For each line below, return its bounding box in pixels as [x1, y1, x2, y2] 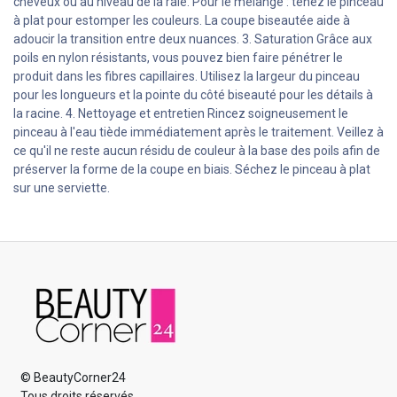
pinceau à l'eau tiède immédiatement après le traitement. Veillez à [13, 125, 384, 140]
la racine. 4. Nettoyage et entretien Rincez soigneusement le [13, 106, 348, 121]
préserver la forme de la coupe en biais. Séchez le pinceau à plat [13, 162, 370, 177]
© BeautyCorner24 [20, 370, 126, 385]
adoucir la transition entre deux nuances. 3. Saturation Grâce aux [13, 32, 372, 47]
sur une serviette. [13, 181, 110, 196]
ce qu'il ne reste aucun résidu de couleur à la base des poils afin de [13, 144, 380, 159]
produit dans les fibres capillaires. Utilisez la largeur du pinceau [13, 69, 360, 84]
